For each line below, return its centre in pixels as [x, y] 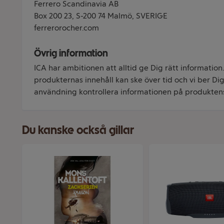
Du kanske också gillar [78, 130]
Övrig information [71, 53]
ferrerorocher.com [66, 28]
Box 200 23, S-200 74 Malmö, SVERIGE [101, 16]
